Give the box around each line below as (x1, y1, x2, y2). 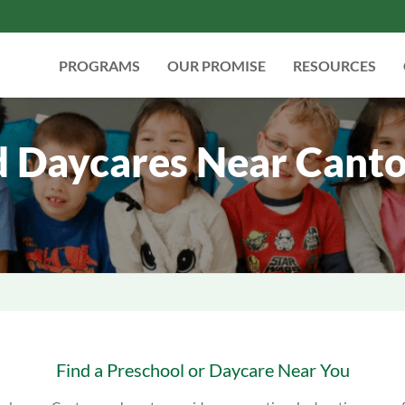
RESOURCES (293, 57, 376, 74)
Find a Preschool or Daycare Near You (55, 359, 350, 381)
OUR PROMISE (167, 57, 266, 74)
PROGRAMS (59, 57, 140, 74)
